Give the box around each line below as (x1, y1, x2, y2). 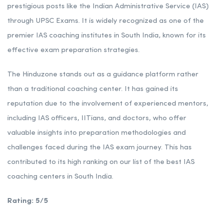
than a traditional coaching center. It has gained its (7, 85, 178, 93)
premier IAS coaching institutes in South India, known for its (7, 32, 206, 39)
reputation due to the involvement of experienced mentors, (7, 100, 208, 108)
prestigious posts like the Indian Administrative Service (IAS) (7, 2, 209, 10)
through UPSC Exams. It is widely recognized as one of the (7, 17, 204, 25)
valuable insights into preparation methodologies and (7, 129, 186, 137)
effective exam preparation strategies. (7, 46, 140, 54)
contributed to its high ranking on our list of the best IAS (7, 158, 195, 166)
